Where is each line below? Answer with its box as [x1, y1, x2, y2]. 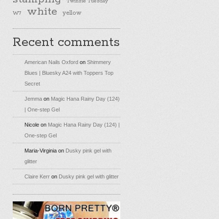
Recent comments [13, 35, 120, 51]
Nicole [24, 122, 39, 128]
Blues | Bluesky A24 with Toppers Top [24, 70, 113, 76]
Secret [24, 81, 40, 87]
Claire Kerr [24, 174, 50, 180]
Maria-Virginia [24, 148, 57, 154]
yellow [63, 9, 82, 17]
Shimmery [87, 59, 111, 66]
